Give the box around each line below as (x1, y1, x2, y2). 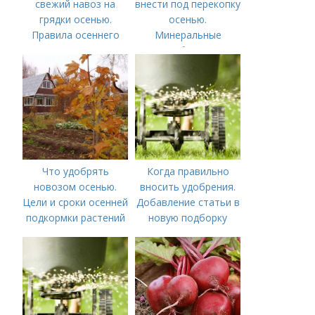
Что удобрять (41, 165, 109, 178)
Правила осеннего (31, 28, 120, 41)
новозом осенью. (34, 180, 117, 193)
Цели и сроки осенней (22, 195, 129, 209)
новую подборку (148, 211, 228, 224)
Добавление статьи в (136, 195, 240, 209)
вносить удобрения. (140, 180, 236, 193)
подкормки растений (25, 211, 125, 224)
